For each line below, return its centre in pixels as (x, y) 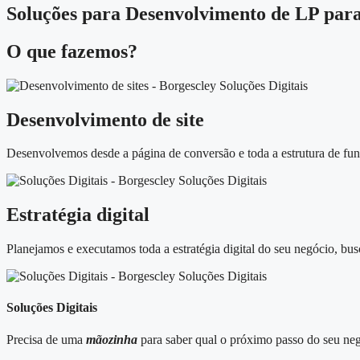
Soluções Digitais (52, 308)
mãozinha (112, 339)
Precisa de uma (46, 339)
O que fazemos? (72, 51)
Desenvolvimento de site (105, 119)
